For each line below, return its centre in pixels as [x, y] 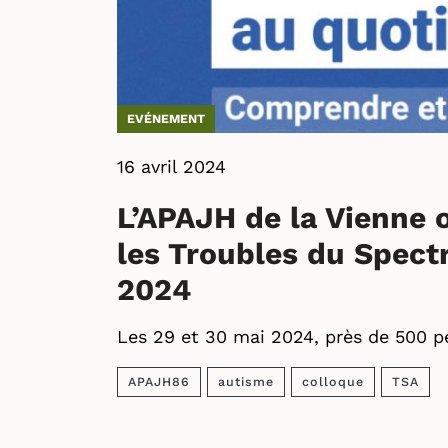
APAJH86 [159, 381]
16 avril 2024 [171, 166]
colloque [333, 381]
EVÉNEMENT [166, 118]
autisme [246, 381]
